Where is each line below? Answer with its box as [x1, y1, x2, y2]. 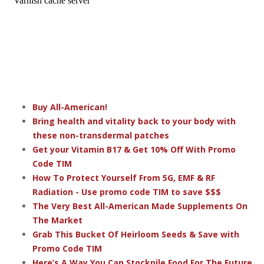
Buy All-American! [32, 101, 107, 113]
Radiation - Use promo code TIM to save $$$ [32, 186, 221, 197]
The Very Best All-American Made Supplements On [32, 200, 247, 212]
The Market [32, 214, 82, 226]
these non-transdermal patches [32, 129, 169, 141]
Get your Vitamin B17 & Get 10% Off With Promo [32, 143, 236, 155]
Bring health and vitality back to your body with [32, 115, 236, 127]
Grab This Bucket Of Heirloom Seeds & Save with [32, 228, 239, 240]
